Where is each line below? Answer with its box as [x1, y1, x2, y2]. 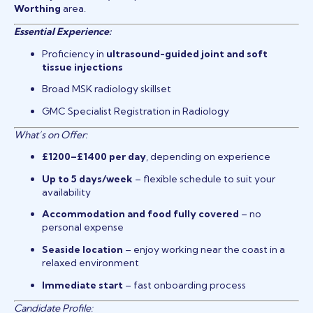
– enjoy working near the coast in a [123, 242, 285, 256]
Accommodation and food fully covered [42, 208, 239, 221]
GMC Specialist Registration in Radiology [42, 104, 229, 117]
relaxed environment [42, 256, 139, 269]
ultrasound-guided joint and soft [106, 47, 268, 60]
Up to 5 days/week [42, 172, 133, 185]
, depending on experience [146, 150, 270, 163]
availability [42, 185, 91, 198]
